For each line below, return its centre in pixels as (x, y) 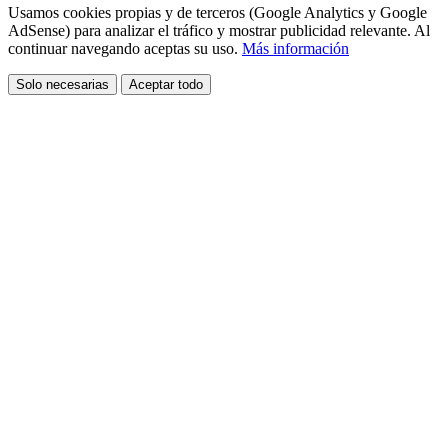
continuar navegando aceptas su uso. (125, 48)
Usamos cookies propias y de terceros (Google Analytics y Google (217, 12)
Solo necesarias (62, 84)
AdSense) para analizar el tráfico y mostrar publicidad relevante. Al (219, 30)
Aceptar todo (166, 84)
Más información (295, 48)
